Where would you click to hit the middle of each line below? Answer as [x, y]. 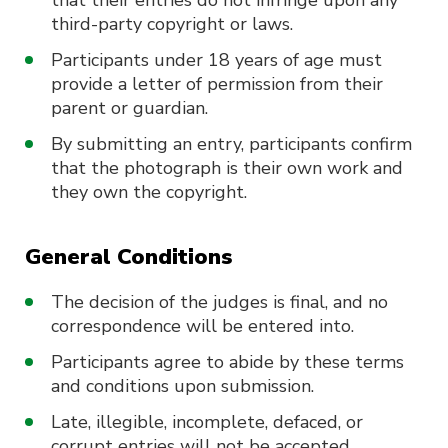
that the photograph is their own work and [227, 168]
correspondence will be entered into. [202, 326]
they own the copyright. [149, 192]
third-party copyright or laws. [172, 24]
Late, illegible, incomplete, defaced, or [207, 422]
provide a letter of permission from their [217, 84]
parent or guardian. [129, 108]
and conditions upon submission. [182, 386]
